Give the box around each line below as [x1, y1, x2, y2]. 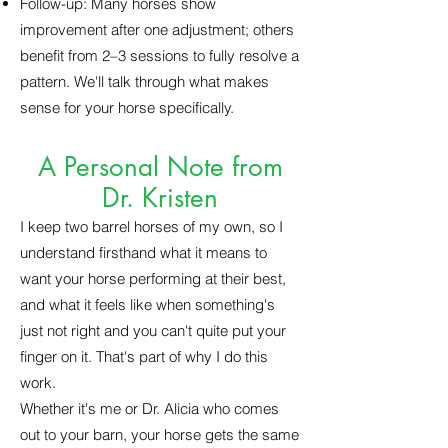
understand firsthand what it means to [20, 243, 267, 262]
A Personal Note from [37, 150, 283, 184]
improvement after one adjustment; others [20, 20, 294, 39]
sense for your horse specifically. [20, 98, 234, 117]
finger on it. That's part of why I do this [20, 347, 268, 366]
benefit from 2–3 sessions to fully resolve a [20, 46, 299, 65]
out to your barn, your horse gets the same [20, 425, 299, 444]
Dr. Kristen [102, 181, 218, 215]
